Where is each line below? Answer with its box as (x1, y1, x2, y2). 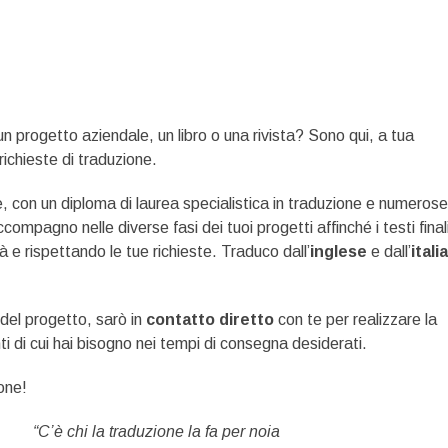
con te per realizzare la (273, 311, 437, 328)
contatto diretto (145, 311, 274, 328)
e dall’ (366, 243, 411, 260)
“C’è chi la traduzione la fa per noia (33, 423, 281, 440)
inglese (309, 243, 367, 260)
